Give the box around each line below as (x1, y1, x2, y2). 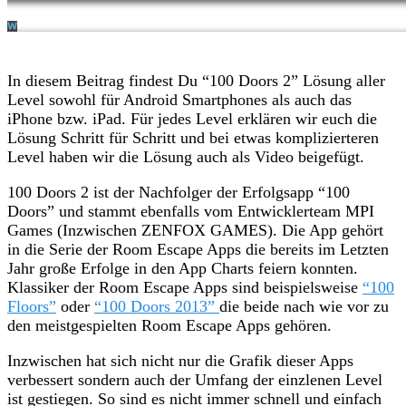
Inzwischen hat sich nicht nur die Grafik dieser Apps (7, 351, 353, 370)
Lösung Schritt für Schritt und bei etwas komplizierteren (7, 128, 379, 147)
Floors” (7, 296, 56, 315)
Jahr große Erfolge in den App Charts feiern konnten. (7, 258, 358, 277)
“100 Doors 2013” (94, 296, 219, 315)
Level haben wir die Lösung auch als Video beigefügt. (7, 147, 364, 166)
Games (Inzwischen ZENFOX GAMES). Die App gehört (7, 220, 383, 239)
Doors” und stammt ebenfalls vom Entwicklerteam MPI (7, 201, 374, 220)
